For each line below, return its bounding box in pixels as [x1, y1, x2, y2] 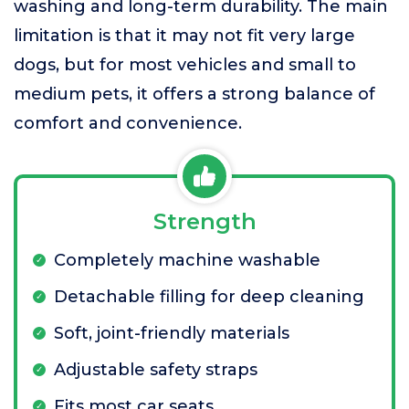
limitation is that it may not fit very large [14, 26, 355, 46]
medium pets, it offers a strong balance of [14, 84, 375, 104]
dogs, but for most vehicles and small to [14, 55, 356, 75]
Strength [152, 208, 257, 235]
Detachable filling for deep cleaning [54, 287, 364, 307]
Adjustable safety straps [54, 360, 257, 380]
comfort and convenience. [14, 113, 242, 133]
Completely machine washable [54, 250, 320, 270]
